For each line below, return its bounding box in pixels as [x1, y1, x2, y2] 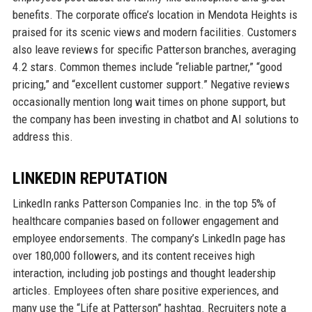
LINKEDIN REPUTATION [12, 169, 167, 189]
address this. [12, 130, 73, 144]
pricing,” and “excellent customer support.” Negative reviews [12, 77, 290, 92]
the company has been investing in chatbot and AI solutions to [12, 112, 299, 127]
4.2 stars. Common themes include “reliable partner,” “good [12, 60, 282, 75]
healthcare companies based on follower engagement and [12, 214, 279, 228]
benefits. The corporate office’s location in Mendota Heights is [12, 8, 297, 22]
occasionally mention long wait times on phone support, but [12, 95, 286, 109]
